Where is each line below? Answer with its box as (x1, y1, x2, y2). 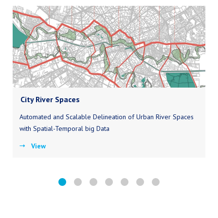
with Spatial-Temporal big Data (19, 124, 109, 133)
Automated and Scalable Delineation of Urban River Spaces (19, 112, 194, 121)
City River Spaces (20, 94, 80, 104)
